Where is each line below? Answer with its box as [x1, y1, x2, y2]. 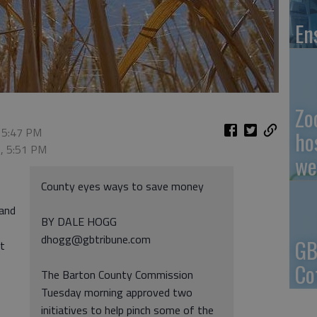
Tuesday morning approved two [41, 284, 192, 301]
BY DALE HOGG [41, 213, 117, 230]
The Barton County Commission [41, 266, 193, 283]
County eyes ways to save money [41, 178, 204, 195]
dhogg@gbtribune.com [41, 231, 151, 248]
